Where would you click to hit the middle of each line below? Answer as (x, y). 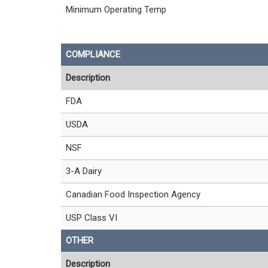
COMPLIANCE (93, 54)
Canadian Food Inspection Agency (133, 194)
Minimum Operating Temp (116, 10)
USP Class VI (92, 218)
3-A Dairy (84, 171)
